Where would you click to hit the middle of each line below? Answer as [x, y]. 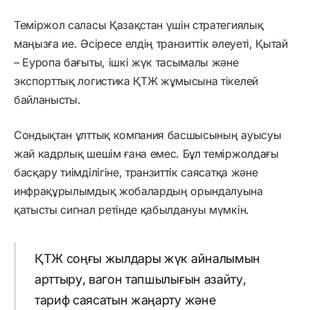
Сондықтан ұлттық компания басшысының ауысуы [148, 135]
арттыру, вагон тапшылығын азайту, [140, 279]
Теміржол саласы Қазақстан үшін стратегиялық [139, 25]
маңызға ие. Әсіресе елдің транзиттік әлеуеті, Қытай [151, 44]
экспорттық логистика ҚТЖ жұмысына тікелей [136, 81]
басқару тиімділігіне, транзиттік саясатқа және [136, 173]
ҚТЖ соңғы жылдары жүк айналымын [147, 258]
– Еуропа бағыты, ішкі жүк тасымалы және [126, 63]
